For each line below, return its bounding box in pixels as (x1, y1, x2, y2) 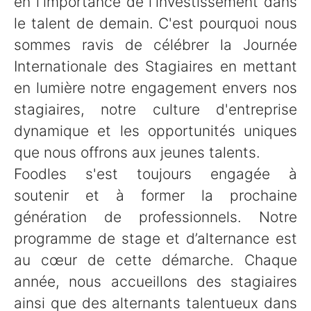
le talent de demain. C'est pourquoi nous (14, 15, 297, 32)
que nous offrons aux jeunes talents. (14, 144, 260, 161)
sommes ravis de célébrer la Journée (14, 36, 297, 53)
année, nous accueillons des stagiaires (14, 273, 297, 290)
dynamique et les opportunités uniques (14, 122, 297, 140)
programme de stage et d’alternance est (14, 230, 297, 247)
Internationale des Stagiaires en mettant (14, 58, 297, 75)
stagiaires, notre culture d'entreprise (14, 101, 297, 118)
